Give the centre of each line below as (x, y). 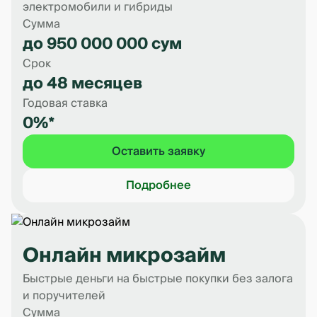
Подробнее (158, 185)
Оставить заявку (158, 151)
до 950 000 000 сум (102, 44)
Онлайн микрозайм (124, 256)
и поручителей (64, 296)
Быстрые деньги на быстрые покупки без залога (158, 279)
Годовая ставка (65, 103)
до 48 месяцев (82, 83)
